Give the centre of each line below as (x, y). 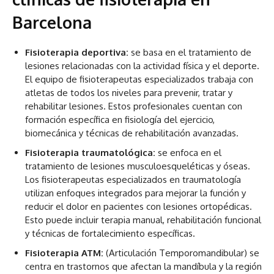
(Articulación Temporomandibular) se (181, 253)
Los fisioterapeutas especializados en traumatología (133, 180)
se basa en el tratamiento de (190, 53)
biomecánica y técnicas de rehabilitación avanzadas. (132, 133)
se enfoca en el (188, 153)
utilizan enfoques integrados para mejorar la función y (135, 193)
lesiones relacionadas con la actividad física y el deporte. (142, 66)
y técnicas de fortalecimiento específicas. (110, 234)
